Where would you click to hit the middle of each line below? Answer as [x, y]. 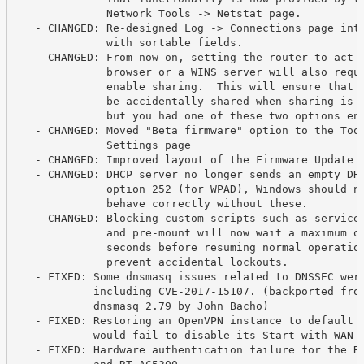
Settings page [103, 145]
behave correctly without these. [161, 204]
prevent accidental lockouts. [152, 262]
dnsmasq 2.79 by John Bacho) [142, 306]
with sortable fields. [129, 43]
